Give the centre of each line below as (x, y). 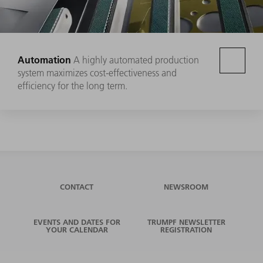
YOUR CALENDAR (77, 230)
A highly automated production (136, 60)
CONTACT (77, 187)
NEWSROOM (186, 187)
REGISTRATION (186, 230)
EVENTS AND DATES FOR (77, 222)
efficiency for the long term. (73, 86)
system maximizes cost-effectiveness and (97, 73)
